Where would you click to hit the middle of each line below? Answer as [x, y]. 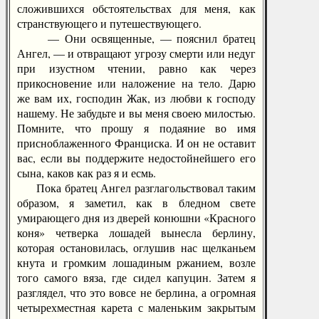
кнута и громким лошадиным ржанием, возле [136, 262]
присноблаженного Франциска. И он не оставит [136, 143]
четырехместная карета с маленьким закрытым [136, 307]
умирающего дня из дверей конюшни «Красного [136, 218]
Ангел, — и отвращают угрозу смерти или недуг [136, 53]
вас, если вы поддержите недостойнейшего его [136, 158]
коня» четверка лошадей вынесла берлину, [136, 232]
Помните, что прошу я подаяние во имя [136, 128]
